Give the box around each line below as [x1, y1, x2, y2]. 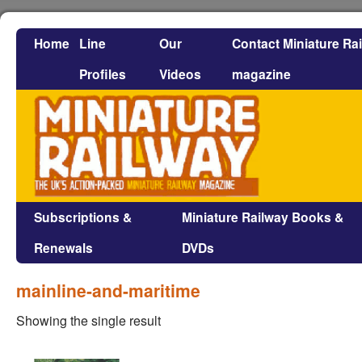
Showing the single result [16, 311, 161, 330]
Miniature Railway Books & [182, 208, 343, 227]
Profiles [79, 65, 126, 83]
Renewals [34, 238, 93, 258]
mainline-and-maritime [16, 278, 200, 303]
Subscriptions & [34, 208, 132, 227]
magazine [232, 65, 291, 83]
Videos [159, 65, 201, 83]
